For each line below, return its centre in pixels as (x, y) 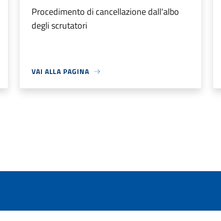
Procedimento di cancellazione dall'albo (105, 12)
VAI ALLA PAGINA (60, 71)
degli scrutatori (59, 25)
